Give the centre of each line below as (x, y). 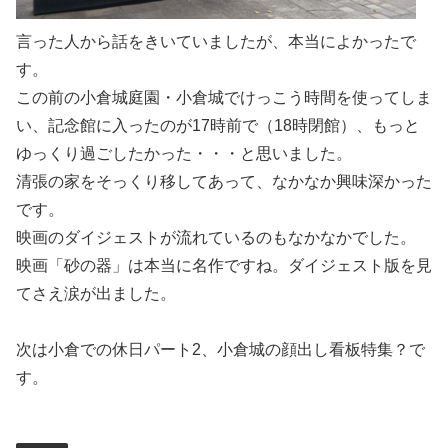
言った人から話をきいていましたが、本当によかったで (216, 41)
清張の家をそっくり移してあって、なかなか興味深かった (224, 181)
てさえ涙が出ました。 (96, 293)
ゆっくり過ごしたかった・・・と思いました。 (184, 153)
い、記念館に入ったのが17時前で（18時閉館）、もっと (218, 125)
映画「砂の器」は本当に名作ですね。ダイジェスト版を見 (224, 265)
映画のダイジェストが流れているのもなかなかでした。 (216, 237)
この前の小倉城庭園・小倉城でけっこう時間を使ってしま (224, 97)
